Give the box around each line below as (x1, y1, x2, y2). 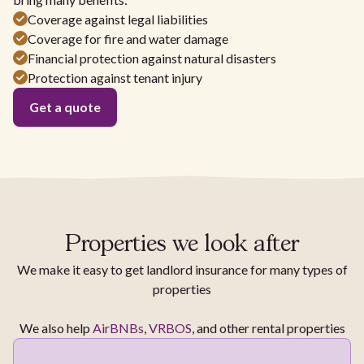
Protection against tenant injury (28, 69, 202, 85)
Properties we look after (65, 233, 299, 256)
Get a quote (29, 98, 101, 115)
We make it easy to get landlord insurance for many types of (16, 261, 348, 277)
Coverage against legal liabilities (28, 11, 208, 27)
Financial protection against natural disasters (28, 50, 276, 66)
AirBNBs (92, 319, 144, 336)
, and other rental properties (191, 319, 345, 336)
